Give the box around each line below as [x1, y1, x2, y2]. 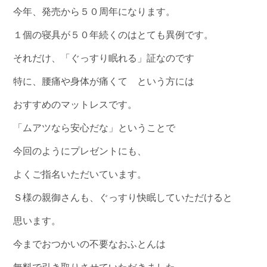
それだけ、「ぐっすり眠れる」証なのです [13, 52, 195, 63]
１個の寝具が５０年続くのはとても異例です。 [13, 29, 214, 40]
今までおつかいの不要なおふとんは [13, 238, 166, 249]
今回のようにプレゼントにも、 [13, 145, 147, 156]
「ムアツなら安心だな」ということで [13, 122, 176, 133]
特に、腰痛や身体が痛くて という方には [13, 76, 195, 86]
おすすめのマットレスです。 [13, 99, 138, 110]
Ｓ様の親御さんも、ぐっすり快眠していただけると [13, 192, 233, 203]
